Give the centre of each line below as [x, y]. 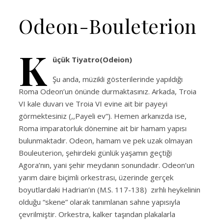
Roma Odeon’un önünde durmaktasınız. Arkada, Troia [108, 91]
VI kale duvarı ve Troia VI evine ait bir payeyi [93, 103]
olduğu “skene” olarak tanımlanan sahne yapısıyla [99, 202]
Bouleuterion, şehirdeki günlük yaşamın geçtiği [95, 152]
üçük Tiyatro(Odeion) [92, 59]
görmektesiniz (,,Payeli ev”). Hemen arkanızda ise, [103, 116]
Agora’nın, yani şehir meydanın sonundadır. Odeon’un [107, 165]
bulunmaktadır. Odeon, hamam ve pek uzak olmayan [106, 140]
